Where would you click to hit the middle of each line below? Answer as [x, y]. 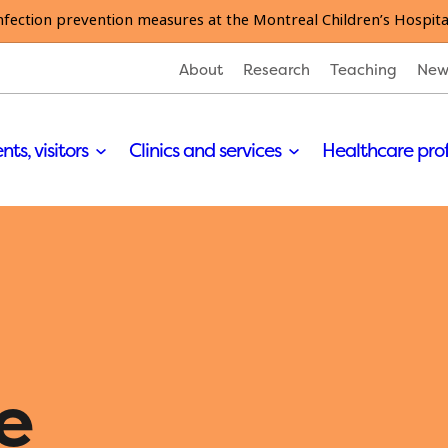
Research [276, 69]
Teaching [363, 69]
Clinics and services [207, 150]
